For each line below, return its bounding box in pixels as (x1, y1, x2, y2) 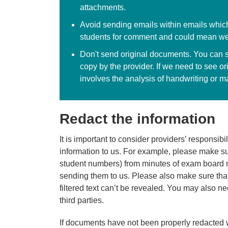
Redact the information (60, 110, 215, 127)
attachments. (80, 3, 126, 12)
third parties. (60, 195, 104, 205)
